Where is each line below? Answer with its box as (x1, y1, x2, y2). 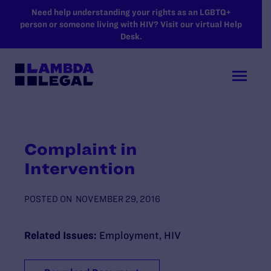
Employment (99, 229, 159, 241)
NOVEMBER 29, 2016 (76, 194, 160, 204)
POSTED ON (24, 194, 72, 204)
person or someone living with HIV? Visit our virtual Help (20, 19, 242, 29)
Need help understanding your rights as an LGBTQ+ (31, 7, 230, 17)
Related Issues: (24, 229, 99, 241)
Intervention (24, 159, 135, 177)
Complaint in (24, 140, 137, 158)
